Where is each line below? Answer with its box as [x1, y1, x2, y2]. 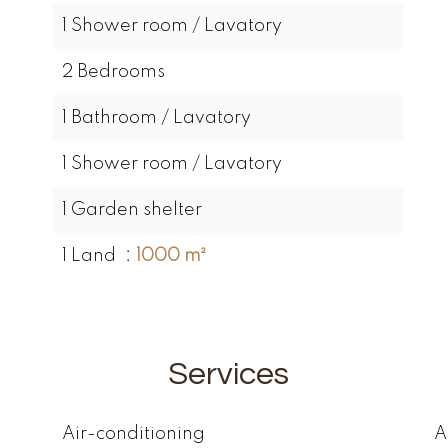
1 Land [62, 247, 120, 265]
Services [167, 358, 289, 391]
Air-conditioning [62, 425, 205, 443]
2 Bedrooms [62, 63, 165, 81]
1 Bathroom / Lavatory [62, 109, 251, 127]
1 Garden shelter [62, 201, 202, 219]
